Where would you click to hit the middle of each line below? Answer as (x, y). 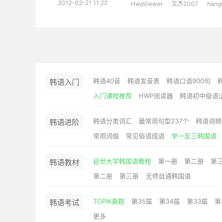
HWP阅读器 (156, 96)
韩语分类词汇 (112, 121)
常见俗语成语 (145, 136)
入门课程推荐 (112, 96)
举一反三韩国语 (194, 136)
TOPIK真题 (109, 201)
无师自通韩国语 (168, 176)
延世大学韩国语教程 (122, 161)
